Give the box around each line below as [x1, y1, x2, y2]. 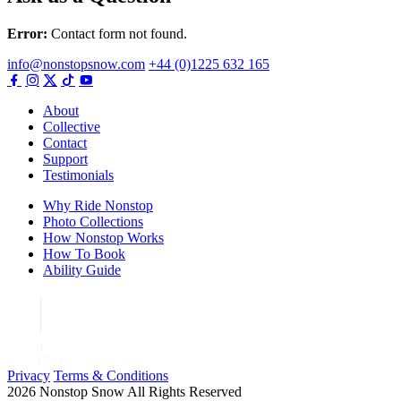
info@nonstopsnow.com [7, 55, 145, 72]
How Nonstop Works [43, 229, 164, 245]
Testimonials [43, 166, 114, 183]
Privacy [7, 367, 50, 383]
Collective [43, 118, 100, 134]
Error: [7, 25, 47, 41]
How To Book [43, 245, 125, 261]
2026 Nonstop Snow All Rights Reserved [7, 383, 242, 399]
